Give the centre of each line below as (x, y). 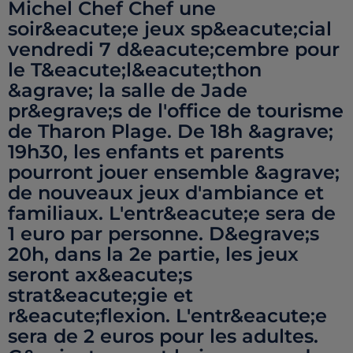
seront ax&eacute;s (100, 275)
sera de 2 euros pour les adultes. (163, 336)
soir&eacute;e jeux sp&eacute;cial (170, 29)
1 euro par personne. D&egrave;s (163, 234)
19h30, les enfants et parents (146, 152)
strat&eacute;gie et (100, 295)
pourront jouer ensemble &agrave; (174, 172)
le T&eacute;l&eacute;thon (135, 70)
